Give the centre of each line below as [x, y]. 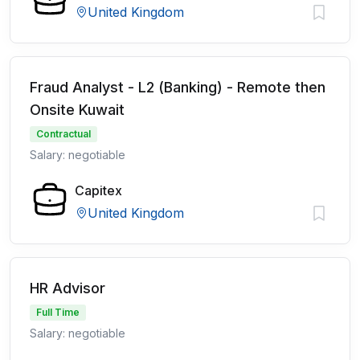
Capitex [98, 190]
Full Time [58, 312]
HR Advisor [67, 288]
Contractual [63, 134]
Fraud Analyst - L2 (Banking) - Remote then [178, 87]
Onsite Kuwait [77, 110]
